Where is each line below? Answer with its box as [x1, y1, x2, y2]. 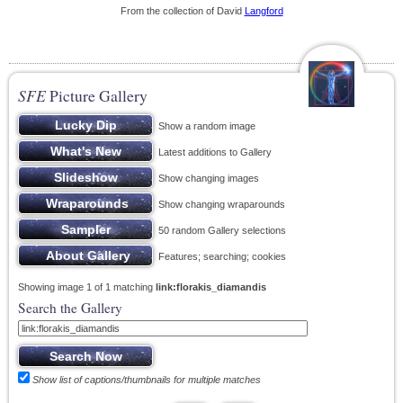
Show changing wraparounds [153, 199, 285, 210]
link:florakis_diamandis [156, 282, 266, 292]
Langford [244, 5, 283, 16]
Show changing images [153, 173, 259, 184]
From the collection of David [120, 5, 245, 16]
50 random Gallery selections [153, 225, 286, 236]
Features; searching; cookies [153, 251, 286, 262]
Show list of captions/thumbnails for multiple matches [32, 374, 261, 385]
